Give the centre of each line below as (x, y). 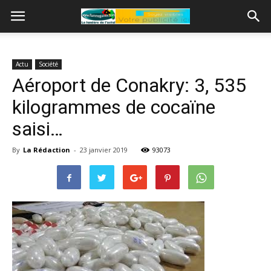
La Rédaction (47, 150)
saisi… (38, 129)
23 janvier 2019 (104, 150)
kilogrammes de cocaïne (114, 107)
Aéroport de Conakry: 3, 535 (129, 85)
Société (48, 64)
